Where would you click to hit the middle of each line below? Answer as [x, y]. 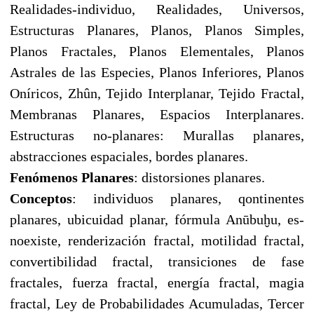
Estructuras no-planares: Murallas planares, [157, 135]
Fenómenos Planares [72, 177]
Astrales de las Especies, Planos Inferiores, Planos [157, 72]
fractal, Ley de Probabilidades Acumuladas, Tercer [157, 303]
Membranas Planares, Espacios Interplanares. [157, 114]
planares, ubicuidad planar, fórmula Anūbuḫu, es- [157, 219]
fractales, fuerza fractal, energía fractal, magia [157, 282]
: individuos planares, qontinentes [188, 198]
